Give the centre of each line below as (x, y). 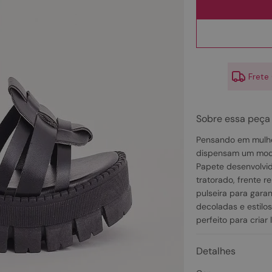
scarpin (180, 11)
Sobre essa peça (233, 119)
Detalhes (216, 251)
